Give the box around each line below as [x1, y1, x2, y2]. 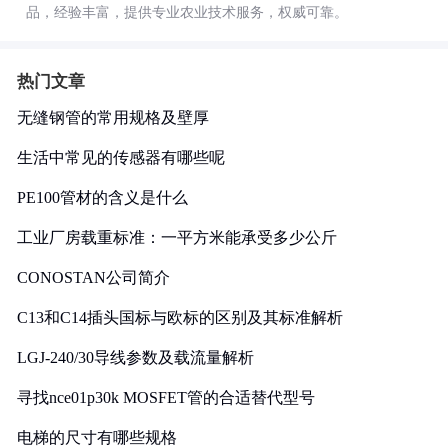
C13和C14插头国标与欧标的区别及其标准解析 [17, 309, 343, 326]
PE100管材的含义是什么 [17, 189, 188, 206]
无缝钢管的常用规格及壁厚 [17, 109, 209, 126]
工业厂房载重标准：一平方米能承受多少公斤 [17, 229, 337, 246]
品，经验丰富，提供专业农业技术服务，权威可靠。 [26, 5, 348, 20]
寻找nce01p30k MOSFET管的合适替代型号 [17, 389, 315, 406]
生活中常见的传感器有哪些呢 [17, 149, 225, 166]
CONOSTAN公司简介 [17, 269, 170, 286]
